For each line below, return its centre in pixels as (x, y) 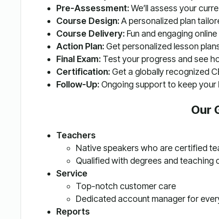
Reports (73, 212)
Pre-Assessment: (92, 8)
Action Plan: (80, 46)
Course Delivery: (90, 34)
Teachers (76, 135)
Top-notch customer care (126, 186)
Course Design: (88, 21)
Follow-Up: (77, 85)
